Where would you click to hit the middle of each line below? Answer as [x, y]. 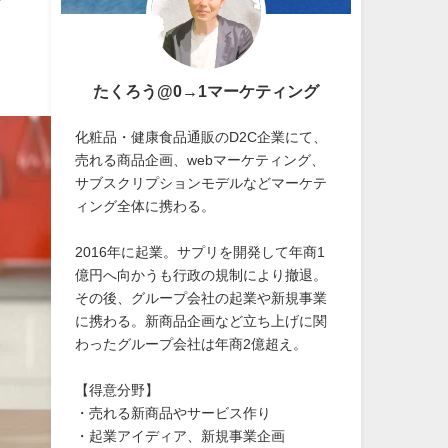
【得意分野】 [117, 389]
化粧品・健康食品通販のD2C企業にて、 [201, 136]
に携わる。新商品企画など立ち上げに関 [201, 320]
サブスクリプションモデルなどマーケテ [201, 182]
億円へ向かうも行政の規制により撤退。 [201, 274]
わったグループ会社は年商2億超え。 [191, 343]
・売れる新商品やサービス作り [173, 412]
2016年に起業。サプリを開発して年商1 [200, 251]
